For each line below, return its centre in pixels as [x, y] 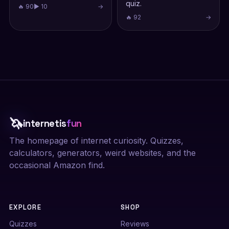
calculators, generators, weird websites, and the [102, 153]
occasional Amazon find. [57, 165]
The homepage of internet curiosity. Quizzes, [96, 141]
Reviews [135, 224]
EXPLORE [25, 207]
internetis [44, 123]
